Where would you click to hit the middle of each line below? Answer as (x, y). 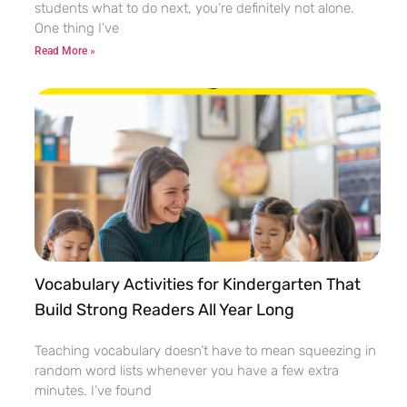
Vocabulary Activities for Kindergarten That (198, 284)
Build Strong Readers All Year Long (164, 309)
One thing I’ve (77, 29)
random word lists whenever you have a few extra (187, 370)
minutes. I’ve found (93, 390)
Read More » (65, 51)
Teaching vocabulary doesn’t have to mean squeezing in (205, 350)
